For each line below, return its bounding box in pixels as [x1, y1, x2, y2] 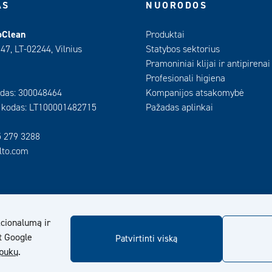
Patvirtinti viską [115, 233, 177, 245]
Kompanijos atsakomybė [146, 87, 244, 99]
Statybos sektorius [146, 43, 220, 55]
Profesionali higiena [146, 72, 225, 84]
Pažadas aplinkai [146, 101, 213, 114]
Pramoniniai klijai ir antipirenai [146, 58, 270, 70]
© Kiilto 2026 [108, 257, 164, 269]
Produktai [146, 29, 185, 41]
